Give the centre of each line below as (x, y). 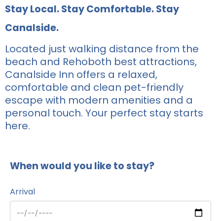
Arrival (22, 191)
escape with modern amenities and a (99, 100)
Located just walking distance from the (102, 49)
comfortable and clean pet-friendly (94, 87)
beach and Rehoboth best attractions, (101, 61)
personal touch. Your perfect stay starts (104, 113)
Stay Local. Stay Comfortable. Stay (92, 9)
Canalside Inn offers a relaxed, (81, 74)
